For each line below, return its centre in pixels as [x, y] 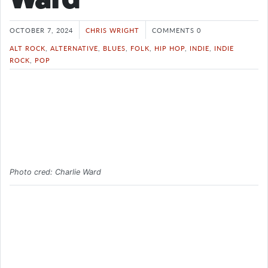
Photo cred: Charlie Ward [55, 172]
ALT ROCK [28, 48]
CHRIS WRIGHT [112, 30]
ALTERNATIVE [74, 48]
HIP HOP [170, 48]
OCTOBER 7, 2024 [41, 30]
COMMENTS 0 [176, 30]
